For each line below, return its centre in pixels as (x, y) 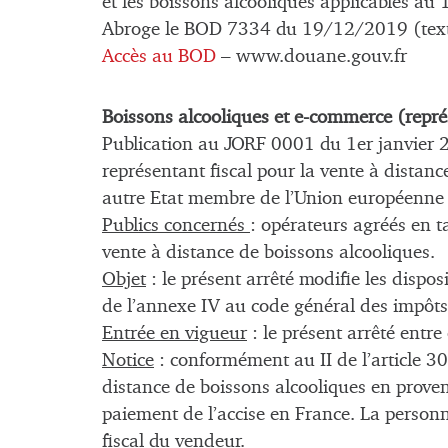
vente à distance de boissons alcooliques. (268, 252)
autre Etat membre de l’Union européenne (273, 198)
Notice (128, 360)
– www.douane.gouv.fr (314, 57)
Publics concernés (176, 225)
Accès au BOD (161, 57)
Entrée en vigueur (174, 333)
